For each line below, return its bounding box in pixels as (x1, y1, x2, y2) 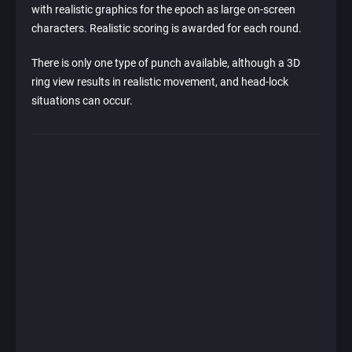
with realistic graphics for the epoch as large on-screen (31, 3, 295, 16)
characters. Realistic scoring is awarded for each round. (31, 22, 302, 35)
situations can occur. (31, 94, 133, 108)
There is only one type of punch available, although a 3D (31, 57, 300, 70)
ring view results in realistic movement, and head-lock (31, 75, 288, 89)
